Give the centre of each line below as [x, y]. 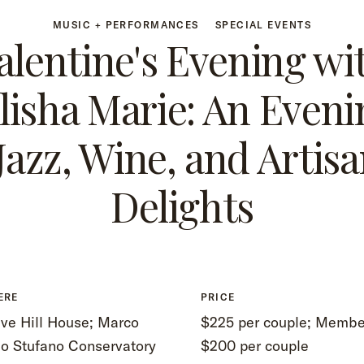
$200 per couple [255, 346]
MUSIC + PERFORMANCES [126, 25]
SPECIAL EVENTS [263, 25]
